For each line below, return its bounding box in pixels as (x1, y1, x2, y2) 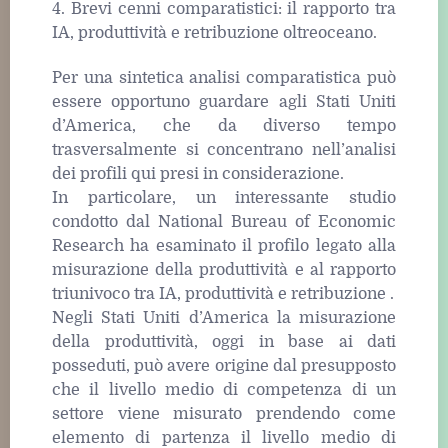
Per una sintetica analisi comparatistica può (52, 68, 396, 87)
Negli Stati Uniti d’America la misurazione (52, 308, 396, 327)
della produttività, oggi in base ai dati (52, 332, 396, 351)
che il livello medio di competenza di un (52, 380, 396, 399)
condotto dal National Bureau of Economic (52, 212, 396, 231)
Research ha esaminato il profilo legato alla (52, 236, 396, 255)
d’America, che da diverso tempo (52, 116, 396, 135)
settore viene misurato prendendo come (52, 404, 396, 423)
